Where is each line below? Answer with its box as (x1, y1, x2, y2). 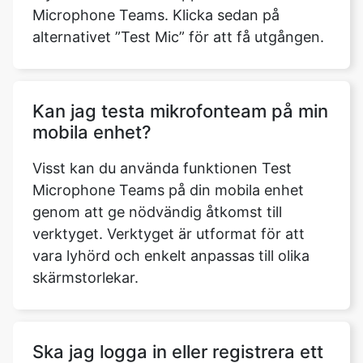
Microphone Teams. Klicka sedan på (32, 6, 280, 23)
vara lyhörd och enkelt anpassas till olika (32, 247, 310, 264)
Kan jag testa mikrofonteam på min (32, 100, 328, 122)
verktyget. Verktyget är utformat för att (32, 225, 305, 242)
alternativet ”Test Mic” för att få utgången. (32, 28, 324, 45)
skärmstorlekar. (32, 269, 139, 286)
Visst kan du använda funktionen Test (32, 160, 292, 177)
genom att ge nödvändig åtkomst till (32, 203, 282, 220)
